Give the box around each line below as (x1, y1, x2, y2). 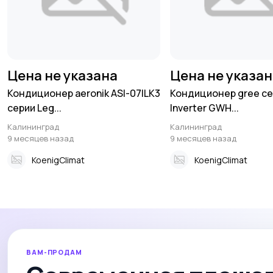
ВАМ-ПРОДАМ (26, 247, 82, 257)
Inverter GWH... (170, 101, 239, 115)
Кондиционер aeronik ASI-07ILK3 (7, 87, 160, 100)
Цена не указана (7, 66, 118, 85)
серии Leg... (7, 101, 62, 115)
